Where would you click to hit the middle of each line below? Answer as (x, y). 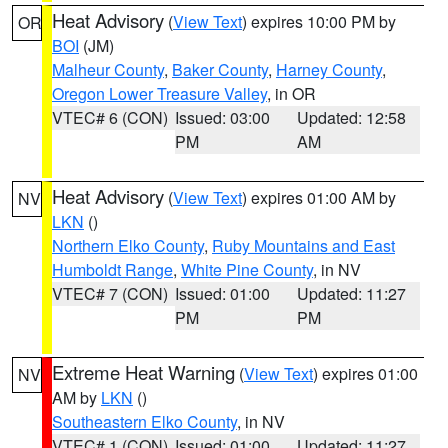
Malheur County (108, 69)
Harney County (329, 69)
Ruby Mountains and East (303, 245)
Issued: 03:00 (222, 117)
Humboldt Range (112, 269)
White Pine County (247, 269)
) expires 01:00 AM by (319, 197)
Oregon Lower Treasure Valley (159, 93)
